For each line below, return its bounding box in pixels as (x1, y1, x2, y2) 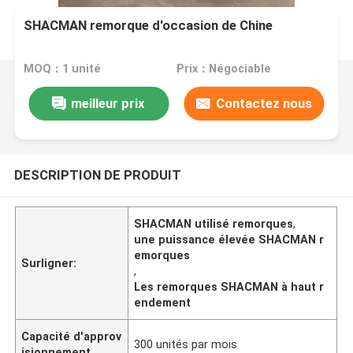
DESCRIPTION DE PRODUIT (13, 166, 181, 183)
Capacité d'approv (21, 329, 122, 343)
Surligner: (21, 256, 77, 269)
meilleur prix (71, 95, 146, 111)
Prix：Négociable (176, 62, 271, 76)
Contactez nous (215, 95, 312, 111)
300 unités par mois (134, 337, 238, 351)
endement (134, 295, 191, 309)
